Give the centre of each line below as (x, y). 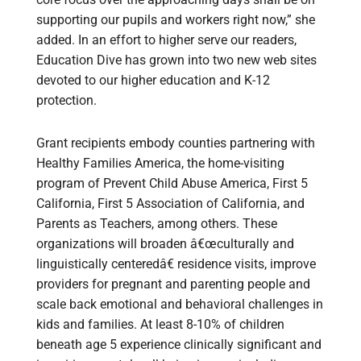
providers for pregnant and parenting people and (173, 284)
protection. (66, 101)
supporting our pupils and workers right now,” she (176, 20)
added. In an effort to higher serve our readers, (166, 40)
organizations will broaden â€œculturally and (165, 244)
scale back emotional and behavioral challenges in (180, 305)
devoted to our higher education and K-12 (153, 81)
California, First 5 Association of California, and (170, 204)
